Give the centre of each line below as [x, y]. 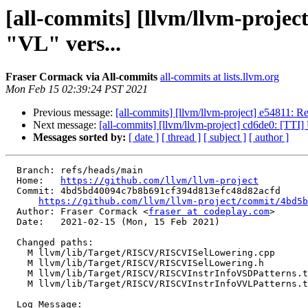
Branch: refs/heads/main [11, 170]
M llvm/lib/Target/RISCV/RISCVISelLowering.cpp [16, 253]
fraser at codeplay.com [209, 212]
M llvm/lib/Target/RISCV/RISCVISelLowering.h [16, 263]
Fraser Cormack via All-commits [81, 77]
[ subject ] [225, 137]
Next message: [66, 125]
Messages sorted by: [79, 137]
